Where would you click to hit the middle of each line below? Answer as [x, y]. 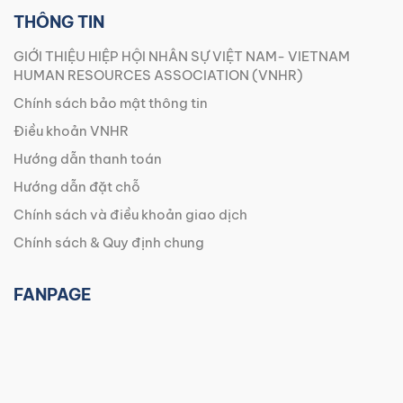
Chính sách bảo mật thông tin [111, 103]
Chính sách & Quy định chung [109, 243]
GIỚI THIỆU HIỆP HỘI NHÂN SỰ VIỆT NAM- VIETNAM [182, 57]
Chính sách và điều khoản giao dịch [130, 215]
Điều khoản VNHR [71, 131]
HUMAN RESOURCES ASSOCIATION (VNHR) [158, 76]
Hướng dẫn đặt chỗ [77, 187]
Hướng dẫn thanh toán [88, 159]
